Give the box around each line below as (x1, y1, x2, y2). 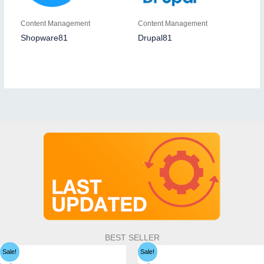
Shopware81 (20, 34, 68, 43)
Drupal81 (138, 34, 172, 43)
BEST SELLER (104, 233, 160, 243)
